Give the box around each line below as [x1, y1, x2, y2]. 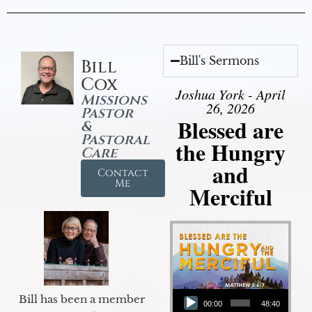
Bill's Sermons [180, 54, 260, 68]
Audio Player [172, 281, 206, 295]
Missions [80, 91, 147, 110]
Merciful [189, 180, 272, 214]
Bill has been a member [18, 292, 145, 306]
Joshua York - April [175, 85, 286, 104]
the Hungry [175, 136, 286, 169]
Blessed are [178, 114, 283, 147]
